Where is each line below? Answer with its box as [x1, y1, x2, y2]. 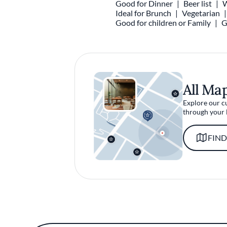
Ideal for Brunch [116, 8, 172, 18]
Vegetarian [182, 8, 220, 18]
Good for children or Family [116, 18, 211, 27]
